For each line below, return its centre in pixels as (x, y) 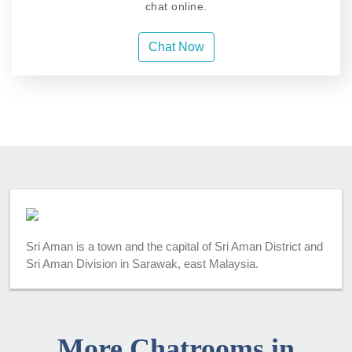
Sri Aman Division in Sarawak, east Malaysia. (142, 264)
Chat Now (176, 47)
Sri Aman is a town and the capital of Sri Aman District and (174, 247)
